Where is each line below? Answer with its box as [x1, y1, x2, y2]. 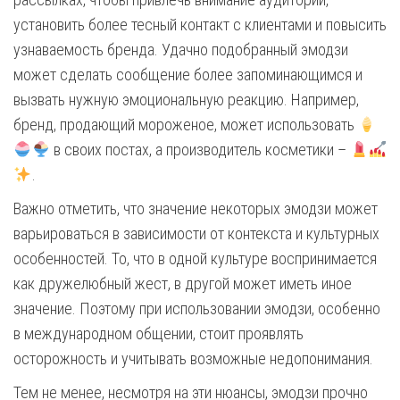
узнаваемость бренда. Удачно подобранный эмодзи [13, 40, 348, 59]
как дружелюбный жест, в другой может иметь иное [13, 274, 352, 293]
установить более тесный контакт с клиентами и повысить [13, 15, 387, 34]
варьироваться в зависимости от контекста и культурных [13, 224, 379, 243]
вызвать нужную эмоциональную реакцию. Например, [13, 90, 359, 109]
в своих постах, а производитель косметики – [50, 140, 350, 159]
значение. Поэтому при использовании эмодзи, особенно [13, 299, 380, 318]
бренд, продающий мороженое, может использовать [13, 115, 358, 134]
